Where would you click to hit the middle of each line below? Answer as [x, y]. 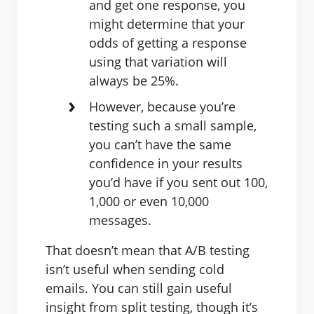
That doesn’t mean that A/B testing [148, 251]
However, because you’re [162, 107]
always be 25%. [134, 81]
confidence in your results [166, 164]
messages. [120, 220]
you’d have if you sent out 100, [178, 183]
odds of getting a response [168, 43]
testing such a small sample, [173, 126]
